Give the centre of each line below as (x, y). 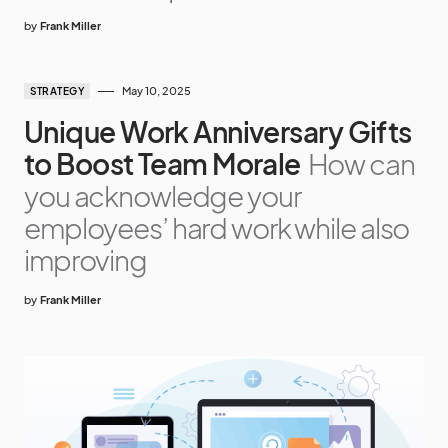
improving (85, 259)
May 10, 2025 (156, 90)
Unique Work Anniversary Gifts (218, 131)
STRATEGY (57, 91)
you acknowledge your (162, 195)
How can (361, 163)
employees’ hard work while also (217, 227)
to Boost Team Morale (162, 163)
